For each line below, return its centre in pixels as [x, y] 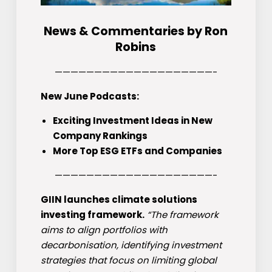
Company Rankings [100, 136]
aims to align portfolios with [104, 230]
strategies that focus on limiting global [128, 260]
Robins [136, 47]
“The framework [181, 215]
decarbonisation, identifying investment [131, 245]
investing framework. [92, 215]
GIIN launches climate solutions [119, 200]
